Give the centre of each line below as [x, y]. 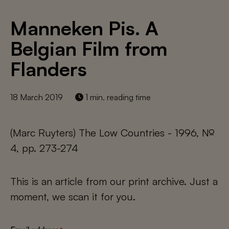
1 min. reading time [117, 97]
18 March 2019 [37, 97]
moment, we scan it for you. [73, 197]
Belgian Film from [89, 48]
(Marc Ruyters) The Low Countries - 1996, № [112, 133]
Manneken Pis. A [84, 28]
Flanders [49, 69]
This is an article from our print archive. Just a [114, 181]
